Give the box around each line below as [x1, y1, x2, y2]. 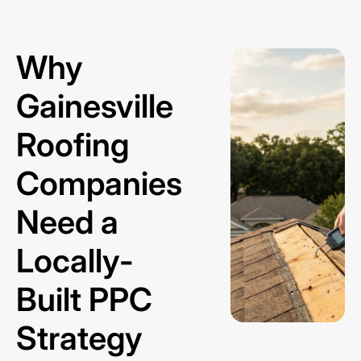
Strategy [16, 318, 143, 358]
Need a [16, 202, 118, 242]
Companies [16, 164, 182, 203]
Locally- [16, 241, 134, 280]
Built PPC [16, 280, 152, 319]
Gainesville [16, 86, 173, 126]
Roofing [16, 125, 129, 164]
